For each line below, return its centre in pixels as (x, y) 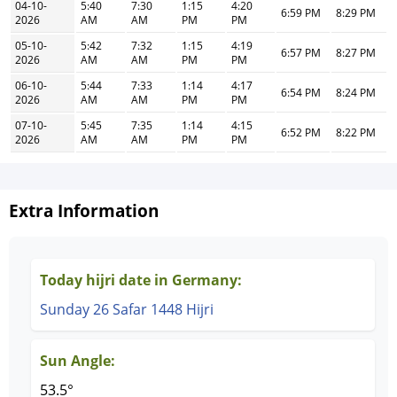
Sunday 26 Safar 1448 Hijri (127, 309)
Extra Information (84, 210)
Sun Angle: (78, 361)
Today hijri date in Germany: (141, 280)
